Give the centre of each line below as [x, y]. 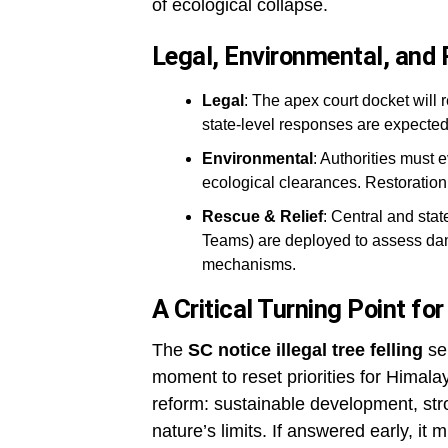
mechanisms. [249, 265]
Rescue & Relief [262, 217]
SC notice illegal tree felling [305, 350]
